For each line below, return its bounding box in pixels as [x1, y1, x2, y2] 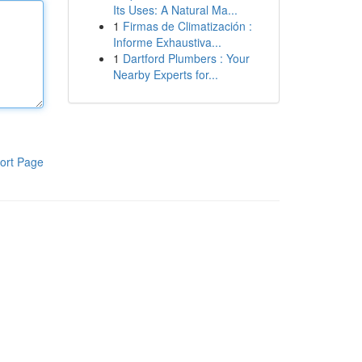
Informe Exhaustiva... [112, 34, 221, 50]
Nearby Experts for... [112, 66, 218, 82]
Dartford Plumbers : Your [122, 50, 250, 66]
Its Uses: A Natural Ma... [112, 2, 238, 18]
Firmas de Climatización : [122, 18, 252, 34]
